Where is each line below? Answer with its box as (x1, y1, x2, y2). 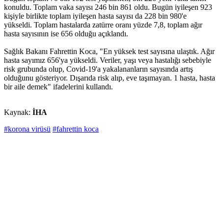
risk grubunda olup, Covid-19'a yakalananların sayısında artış (4, 65, 193, 74)
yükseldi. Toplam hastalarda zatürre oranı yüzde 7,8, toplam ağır (4, 21, 202, 29)
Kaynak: (4, 108, 32, 117)
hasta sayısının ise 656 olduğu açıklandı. (4, 29, 128, 38)
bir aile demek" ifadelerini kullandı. (4, 82, 113, 91)
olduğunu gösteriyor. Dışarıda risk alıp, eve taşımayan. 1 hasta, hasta (4, 74, 215, 82)
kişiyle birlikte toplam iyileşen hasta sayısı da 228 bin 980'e (4, 12, 187, 21)
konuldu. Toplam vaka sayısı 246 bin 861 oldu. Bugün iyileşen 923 (4, 3, 212, 12)
